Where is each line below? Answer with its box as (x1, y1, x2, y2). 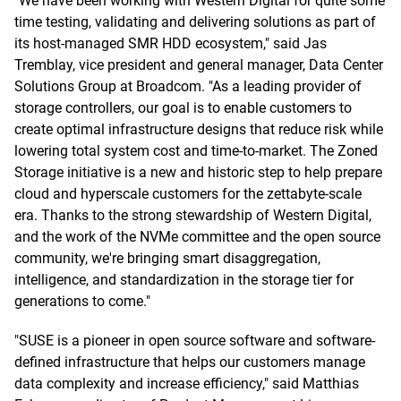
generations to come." (14, 293, 150, 310)
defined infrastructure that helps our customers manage (14, 354, 365, 371)
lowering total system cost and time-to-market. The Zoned (14, 142, 378, 159)
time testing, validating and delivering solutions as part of (14, 13, 376, 30)
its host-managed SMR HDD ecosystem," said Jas (14, 35, 327, 52)
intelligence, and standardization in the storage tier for (14, 271, 354, 288)
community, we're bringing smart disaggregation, (14, 250, 320, 267)
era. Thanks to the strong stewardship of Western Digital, (14, 207, 371, 224)
